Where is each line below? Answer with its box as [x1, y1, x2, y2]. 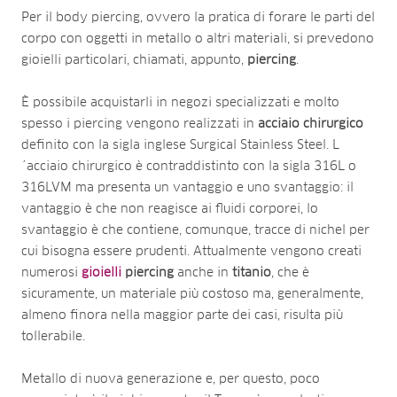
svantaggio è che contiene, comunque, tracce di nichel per [21, 223, 370, 237]
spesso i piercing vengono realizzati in [21, 117, 258, 130]
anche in [174, 266, 232, 279]
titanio [232, 266, 271, 279]
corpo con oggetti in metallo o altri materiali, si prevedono [21, 32, 374, 45]
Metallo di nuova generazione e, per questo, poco [21, 372, 320, 385]
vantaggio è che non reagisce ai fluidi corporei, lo [21, 202, 318, 215]
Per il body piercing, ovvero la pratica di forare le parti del [21, 11, 375, 24]
